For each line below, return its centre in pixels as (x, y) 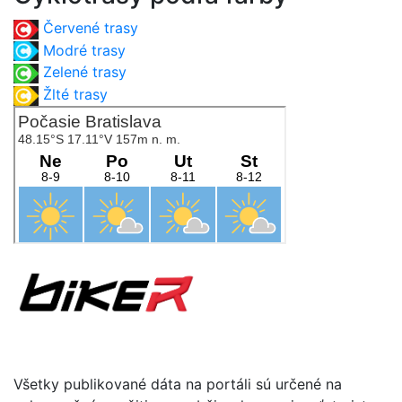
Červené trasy (91, 27)
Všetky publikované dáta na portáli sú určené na (178, 384)
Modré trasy (84, 50)
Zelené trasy (85, 72)
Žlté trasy (75, 94)
